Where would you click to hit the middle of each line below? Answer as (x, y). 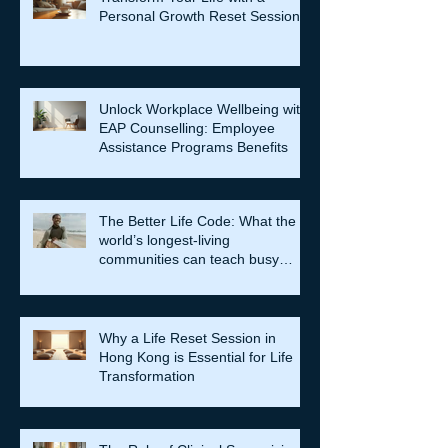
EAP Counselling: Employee (187, 128)
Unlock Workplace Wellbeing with (203, 109)
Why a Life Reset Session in (187, 338)
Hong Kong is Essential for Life (196, 357)
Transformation (147, 376)
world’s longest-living (164, 240)
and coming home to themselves (202, 297)
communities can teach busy (189, 259)
